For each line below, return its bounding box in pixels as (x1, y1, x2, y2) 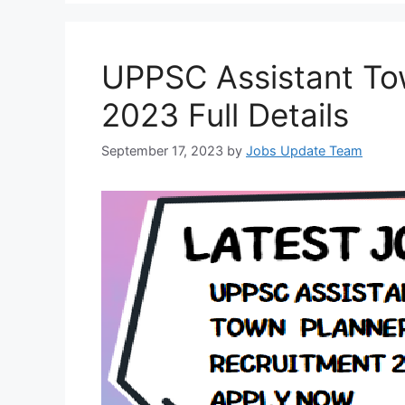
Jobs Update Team (246, 142, 363, 158)
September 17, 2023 (101, 142, 223, 158)
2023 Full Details (101, 96, 349, 135)
